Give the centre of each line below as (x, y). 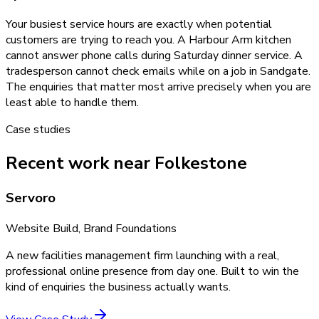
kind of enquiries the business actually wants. (118, 287)
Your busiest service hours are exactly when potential (139, 25)
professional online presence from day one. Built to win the (152, 271)
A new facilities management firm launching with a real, (142, 255)
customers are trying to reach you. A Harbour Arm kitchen (148, 40)
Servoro (31, 198)
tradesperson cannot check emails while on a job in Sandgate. (158, 72)
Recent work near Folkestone (126, 163)
